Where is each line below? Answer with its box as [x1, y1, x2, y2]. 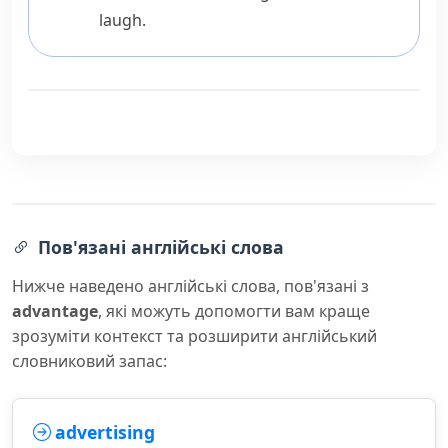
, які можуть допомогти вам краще [98, 300, 370, 322]
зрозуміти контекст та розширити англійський [12, 325, 377, 347]
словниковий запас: [12, 350, 167, 372]
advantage [12, 300, 98, 322]
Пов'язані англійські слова [38, 235, 284, 259]
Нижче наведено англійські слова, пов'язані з [12, 275, 369, 297]
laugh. [99, 9, 146, 31]
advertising [55, 420, 155, 444]
